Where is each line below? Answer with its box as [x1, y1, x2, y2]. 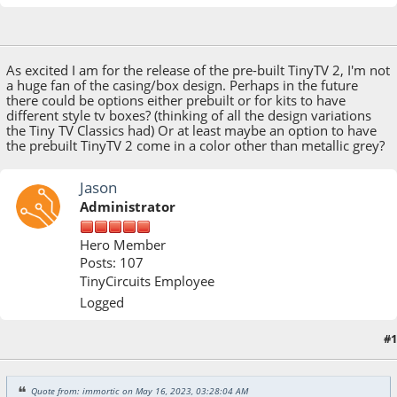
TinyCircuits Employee [80, 271, 215, 290]
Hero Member [80, 235, 167, 253]
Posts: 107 [80, 253, 144, 272]
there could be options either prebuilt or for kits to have [6, 90, 346, 109]
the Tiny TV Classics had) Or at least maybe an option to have [6, 121, 378, 139]
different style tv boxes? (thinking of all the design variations [6, 105, 372, 124]
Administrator [80, 198, 176, 216]
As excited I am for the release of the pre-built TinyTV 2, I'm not [6, 60, 391, 79]
